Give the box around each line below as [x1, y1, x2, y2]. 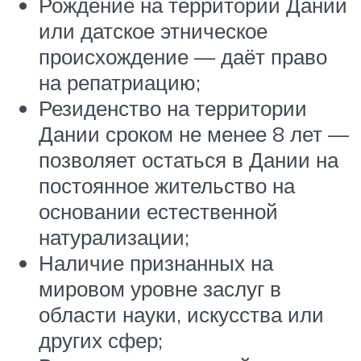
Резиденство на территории [39, 95, 307, 122]
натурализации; [39, 224, 189, 251]
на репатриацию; [39, 69, 201, 96]
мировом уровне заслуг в [39, 276, 281, 302]
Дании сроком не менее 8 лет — [39, 121, 349, 147]
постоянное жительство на [39, 172, 295, 199]
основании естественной [39, 198, 278, 225]
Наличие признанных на [39, 250, 273, 276]
